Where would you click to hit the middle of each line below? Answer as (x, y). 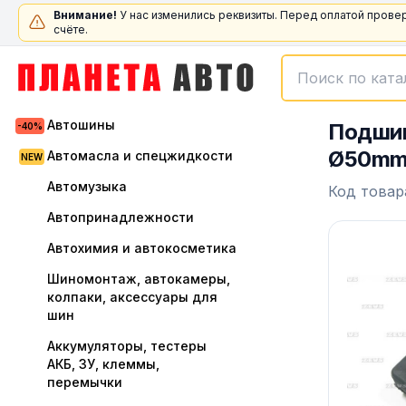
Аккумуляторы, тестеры (127, 346)
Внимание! (85, 15)
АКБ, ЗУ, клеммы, (103, 364)
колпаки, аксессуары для (132, 297)
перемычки (85, 382)
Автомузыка (87, 186)
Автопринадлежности (121, 217)
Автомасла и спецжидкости (140, 155)
